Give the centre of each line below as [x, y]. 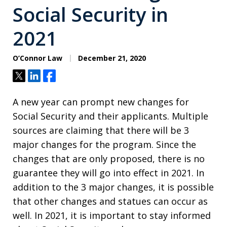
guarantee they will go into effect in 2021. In [108, 173]
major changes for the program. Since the [104, 145]
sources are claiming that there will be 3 [101, 130]
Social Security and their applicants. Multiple [110, 116]
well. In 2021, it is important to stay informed [112, 216]
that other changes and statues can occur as [110, 201]
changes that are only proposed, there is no [109, 159]
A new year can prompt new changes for [101, 102]
